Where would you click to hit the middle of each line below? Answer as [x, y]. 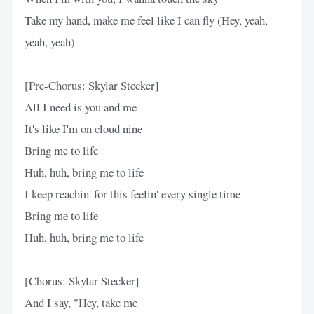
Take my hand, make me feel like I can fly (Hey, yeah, [146, 20]
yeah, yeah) [50, 41]
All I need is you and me [81, 107]
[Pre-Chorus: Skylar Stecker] [92, 85]
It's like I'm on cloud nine [83, 128]
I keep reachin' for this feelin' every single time [132, 193]
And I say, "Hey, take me [81, 302]
